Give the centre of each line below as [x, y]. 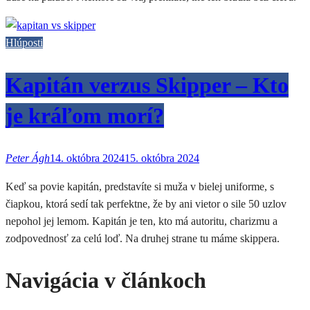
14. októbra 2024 [87, 158]
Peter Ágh [28, 158]
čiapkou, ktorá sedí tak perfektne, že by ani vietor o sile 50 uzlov [146, 203]
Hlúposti [24, 43]
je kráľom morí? [85, 115]
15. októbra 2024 [162, 158]
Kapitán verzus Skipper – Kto [147, 85]
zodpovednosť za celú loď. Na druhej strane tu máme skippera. [143, 238]
